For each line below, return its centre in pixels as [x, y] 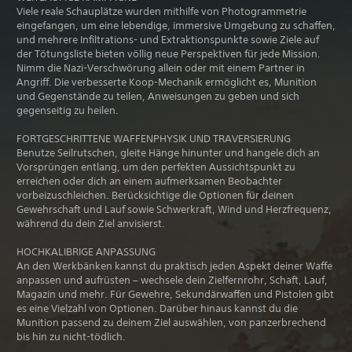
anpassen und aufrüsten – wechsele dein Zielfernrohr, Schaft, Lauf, [172, 280]
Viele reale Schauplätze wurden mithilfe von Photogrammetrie [161, 11]
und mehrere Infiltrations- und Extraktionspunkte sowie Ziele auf [168, 39]
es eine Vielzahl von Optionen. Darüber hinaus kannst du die [157, 308]
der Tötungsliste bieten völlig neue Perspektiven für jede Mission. [169, 53]
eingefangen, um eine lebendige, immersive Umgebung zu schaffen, [176, 25]
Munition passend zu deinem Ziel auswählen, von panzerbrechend [171, 322]
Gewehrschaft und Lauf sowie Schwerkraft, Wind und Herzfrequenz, [174, 209]
